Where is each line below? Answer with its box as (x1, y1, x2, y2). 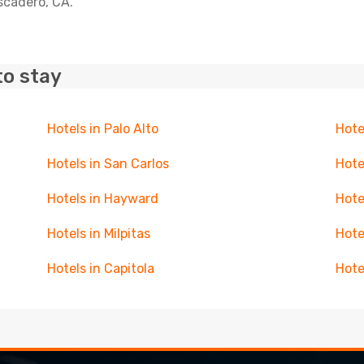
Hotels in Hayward (46, 191, 158, 206)
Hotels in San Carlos (46, 156, 169, 171)
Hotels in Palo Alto (46, 121, 158, 136)
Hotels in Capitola (46, 261, 154, 276)
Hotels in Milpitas (46, 226, 150, 241)
